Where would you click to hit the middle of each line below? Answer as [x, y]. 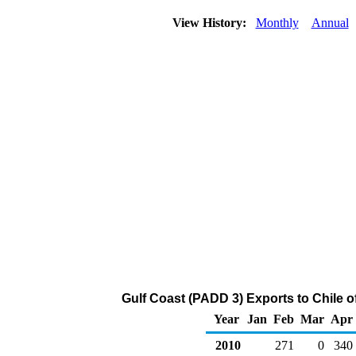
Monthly [277, 23]
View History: [211, 23]
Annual [330, 23]
